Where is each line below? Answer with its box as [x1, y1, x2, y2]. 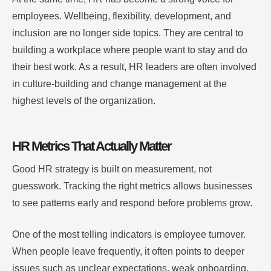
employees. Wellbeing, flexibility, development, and [12, 11, 231, 22]
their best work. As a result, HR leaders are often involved [12, 62, 256, 73]
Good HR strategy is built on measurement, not [12, 164, 212, 175]
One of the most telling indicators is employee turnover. [12, 229, 246, 240]
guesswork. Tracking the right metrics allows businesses [12, 181, 252, 192]
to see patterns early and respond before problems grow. [12, 198, 252, 209]
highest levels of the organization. [12, 96, 155, 106]
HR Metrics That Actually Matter [12, 139, 171, 154]
